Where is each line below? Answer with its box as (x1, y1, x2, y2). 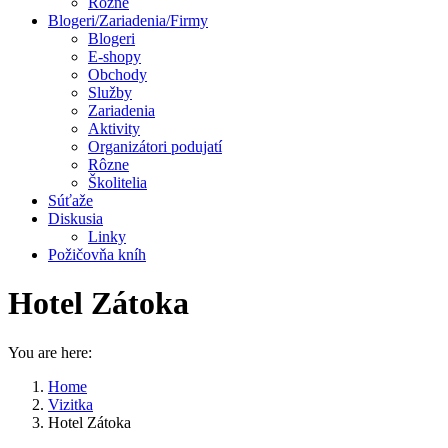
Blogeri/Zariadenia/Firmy (48, 12, 208, 29)
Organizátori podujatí (88, 138, 222, 155)
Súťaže (48, 192, 93, 209)
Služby (88, 84, 132, 101)
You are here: (8, 343, 92, 361)
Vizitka (48, 395, 93, 413)
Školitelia (88, 174, 147, 191)
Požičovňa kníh (48, 246, 146, 263)
